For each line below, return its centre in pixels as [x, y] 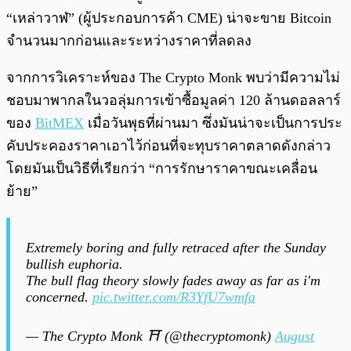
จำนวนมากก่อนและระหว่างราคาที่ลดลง [129, 41]
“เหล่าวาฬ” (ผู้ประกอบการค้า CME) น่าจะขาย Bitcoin [169, 18]
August [295, 337]
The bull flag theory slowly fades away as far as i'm [173, 281]
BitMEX [60, 123]
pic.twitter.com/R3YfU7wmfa [174, 297]
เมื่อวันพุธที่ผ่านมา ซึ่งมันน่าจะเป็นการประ [213, 123]
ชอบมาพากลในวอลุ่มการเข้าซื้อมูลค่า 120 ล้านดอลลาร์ [174, 101]
